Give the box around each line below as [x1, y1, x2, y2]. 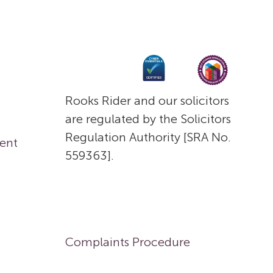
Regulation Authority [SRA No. [65, 130, 231, 144]
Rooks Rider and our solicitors [65, 93, 229, 108]
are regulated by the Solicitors [65, 112, 231, 126]
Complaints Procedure [65, 234, 190, 249]
